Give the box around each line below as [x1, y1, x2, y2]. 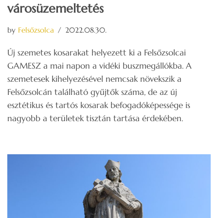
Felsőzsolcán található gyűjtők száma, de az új [7, 86, 177, 97]
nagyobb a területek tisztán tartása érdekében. [7, 112, 183, 124]
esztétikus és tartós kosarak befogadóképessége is [7, 99, 190, 110]
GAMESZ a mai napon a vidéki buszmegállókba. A [7, 60, 192, 71]
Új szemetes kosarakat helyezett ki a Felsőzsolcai [7, 47, 186, 58]
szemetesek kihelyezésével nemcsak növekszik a [7, 73, 182, 84]
